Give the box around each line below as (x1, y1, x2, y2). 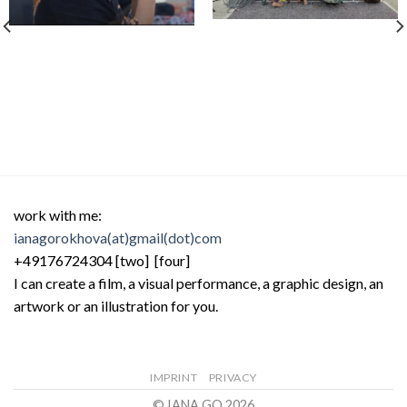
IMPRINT (150, 370, 198, 384)
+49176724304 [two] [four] (14, 251, 193, 269)
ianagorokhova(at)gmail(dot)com (14, 228, 222, 246)
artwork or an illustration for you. (14, 296, 218, 314)
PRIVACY (208, 370, 257, 384)
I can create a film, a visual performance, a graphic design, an (14, 273, 383, 292)
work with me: (14, 205, 102, 223)
